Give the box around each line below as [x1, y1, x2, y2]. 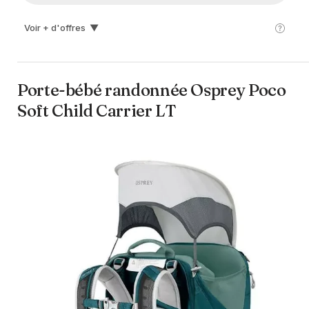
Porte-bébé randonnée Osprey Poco [17, 80, 286, 101]
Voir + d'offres [24, 22, 86, 34]
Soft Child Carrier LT [17, 101, 177, 121]
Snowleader [73, 30, 139, 44]
